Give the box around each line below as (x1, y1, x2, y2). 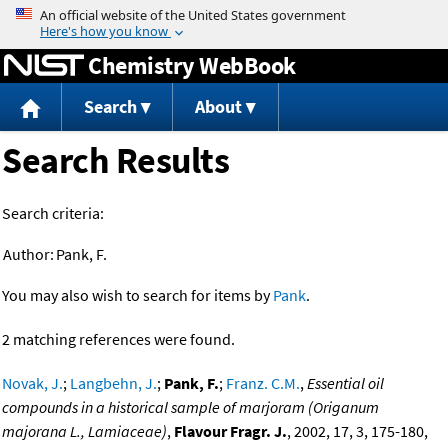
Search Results (2, 138, 229, 184)
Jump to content (168, 4, 280, 24)
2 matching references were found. (2, 329, 235, 350)
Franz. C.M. (226, 373, 300, 394)
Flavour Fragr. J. (174, 421, 287, 442)
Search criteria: (2, 203, 104, 224)
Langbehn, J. (70, 373, 157, 394)
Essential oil (307, 373, 384, 394)
